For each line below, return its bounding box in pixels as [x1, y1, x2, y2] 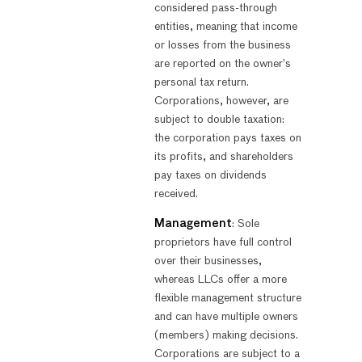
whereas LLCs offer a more [154, 274, 287, 286]
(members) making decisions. [154, 330, 298, 342]
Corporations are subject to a [154, 348, 300, 360]
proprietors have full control [154, 237, 292, 249]
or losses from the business [154, 39, 291, 51]
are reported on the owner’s [154, 57, 291, 69]
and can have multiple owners [154, 311, 298, 323]
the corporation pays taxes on [154, 132, 301, 144]
